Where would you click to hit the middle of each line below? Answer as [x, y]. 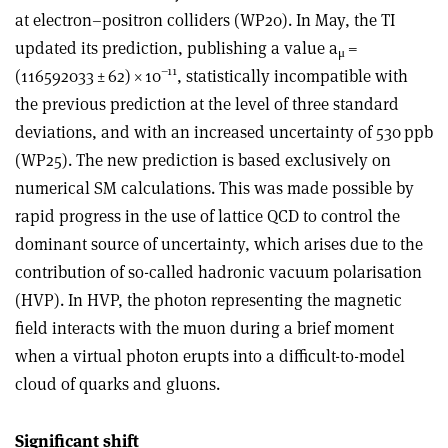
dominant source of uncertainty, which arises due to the [219, 243]
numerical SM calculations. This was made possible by [214, 187]
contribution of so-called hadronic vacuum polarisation [218, 271]
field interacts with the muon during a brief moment [204, 327]
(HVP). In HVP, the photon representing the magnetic [208, 299]
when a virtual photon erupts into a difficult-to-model [210, 355]
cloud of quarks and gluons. [117, 383]
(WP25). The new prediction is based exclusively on [203, 159]
